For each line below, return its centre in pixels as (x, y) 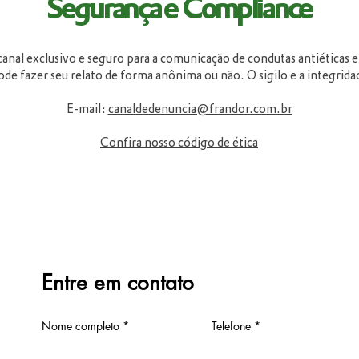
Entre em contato (118, 283)
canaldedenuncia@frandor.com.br (200, 109)
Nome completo (81, 326)
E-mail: (87, 109)
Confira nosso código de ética (179, 142)
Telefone (231, 326)
